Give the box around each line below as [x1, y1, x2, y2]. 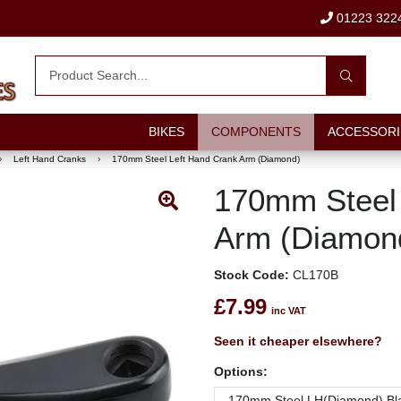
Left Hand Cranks [13, 154, 86, 164]
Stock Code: [214, 268, 289, 282]
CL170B [289, 268, 338, 282]
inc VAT [271, 305, 306, 316]
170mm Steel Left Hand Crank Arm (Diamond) [111, 154, 300, 164]
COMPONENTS [210, 124, 301, 139]
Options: [214, 364, 268, 379]
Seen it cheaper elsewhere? [214, 334, 382, 348]
